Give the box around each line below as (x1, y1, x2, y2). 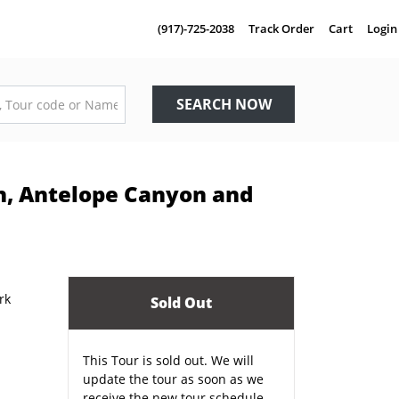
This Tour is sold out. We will (83, 352, 254, 369)
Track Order (248, 20, 314, 37)
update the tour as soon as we (83, 370, 264, 387)
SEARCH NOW (175, 94, 272, 114)
